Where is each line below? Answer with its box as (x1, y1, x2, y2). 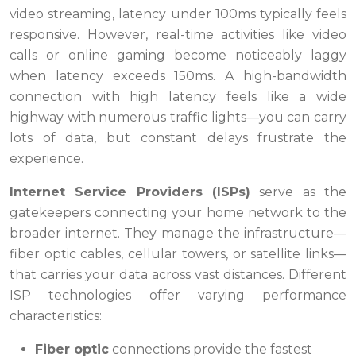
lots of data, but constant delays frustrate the (10, 130, 346, 146)
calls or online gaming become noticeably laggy (10, 48, 346, 64)
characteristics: (10, 308, 102, 324)
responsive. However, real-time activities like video (10, 27, 346, 43)
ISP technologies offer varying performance (10, 288, 346, 304)
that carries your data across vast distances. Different (10, 267, 346, 283)
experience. (10, 151, 83, 167)
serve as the (250, 184, 346, 200)
